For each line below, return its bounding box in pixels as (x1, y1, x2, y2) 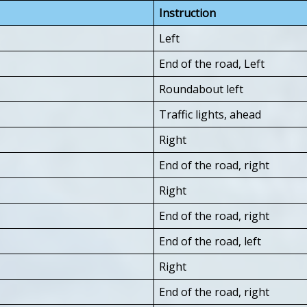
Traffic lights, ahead (159, 106, 261, 122)
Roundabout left (159, 81, 243, 97)
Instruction (159, 5, 216, 21)
